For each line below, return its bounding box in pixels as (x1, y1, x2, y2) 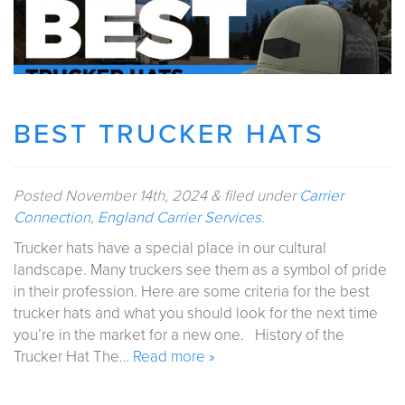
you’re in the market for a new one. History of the (14, 325, 344, 345)
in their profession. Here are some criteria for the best (14, 282, 370, 302)
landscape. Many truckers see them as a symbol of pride (14, 260, 387, 280)
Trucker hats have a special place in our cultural (14, 239, 326, 259)
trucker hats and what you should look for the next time (14, 304, 378, 324)
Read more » (133, 347, 215, 367)
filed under (221, 186, 299, 206)
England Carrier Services (98, 208, 261, 228)
